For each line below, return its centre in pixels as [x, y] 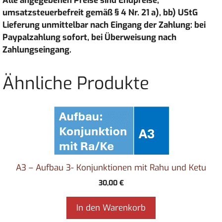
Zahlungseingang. [37, 50]
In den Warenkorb [111, 208]
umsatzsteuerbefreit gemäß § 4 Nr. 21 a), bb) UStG [100, 12]
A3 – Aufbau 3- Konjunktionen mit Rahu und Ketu [111, 167]
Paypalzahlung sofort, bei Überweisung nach [89, 37]
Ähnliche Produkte [76, 83]
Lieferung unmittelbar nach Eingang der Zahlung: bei [104, 25]
